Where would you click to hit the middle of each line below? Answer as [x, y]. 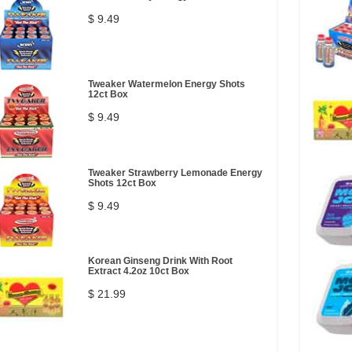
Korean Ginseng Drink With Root [160, 261]
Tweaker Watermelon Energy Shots [166, 84]
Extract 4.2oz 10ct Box [138, 271]
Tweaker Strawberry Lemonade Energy [175, 172]
